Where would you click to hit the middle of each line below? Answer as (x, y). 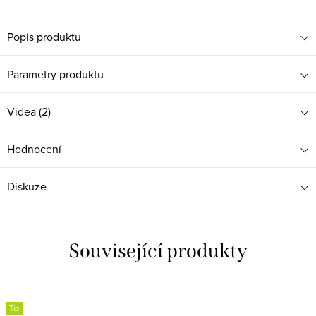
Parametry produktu (55, 74)
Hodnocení (34, 149)
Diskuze (27, 186)
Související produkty (158, 251)
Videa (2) (29, 111)
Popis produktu (44, 37)
